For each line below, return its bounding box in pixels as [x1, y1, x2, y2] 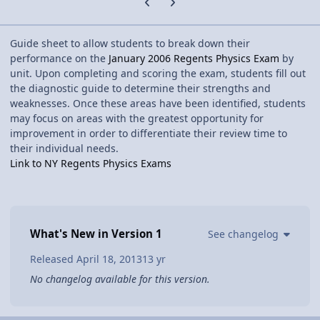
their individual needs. [10, 141, 119, 156]
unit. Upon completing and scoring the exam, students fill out [10, 66, 306, 81]
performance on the [10, 51, 109, 66]
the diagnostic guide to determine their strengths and [10, 81, 271, 96]
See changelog [208, 226, 279, 241]
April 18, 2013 [76, 252, 142, 266]
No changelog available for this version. [30, 272, 210, 286]
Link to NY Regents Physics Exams [10, 156, 171, 171]
